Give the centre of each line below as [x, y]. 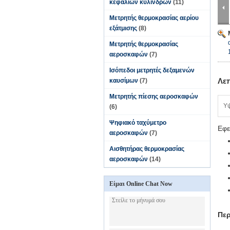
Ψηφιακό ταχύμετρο [138, 123]
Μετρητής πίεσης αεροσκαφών [154, 97]
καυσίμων [124, 81]
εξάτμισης [123, 28]
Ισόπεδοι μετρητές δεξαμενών [152, 70]
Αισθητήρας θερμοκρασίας [147, 149]
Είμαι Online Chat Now [141, 184]
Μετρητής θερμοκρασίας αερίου [154, 18]
